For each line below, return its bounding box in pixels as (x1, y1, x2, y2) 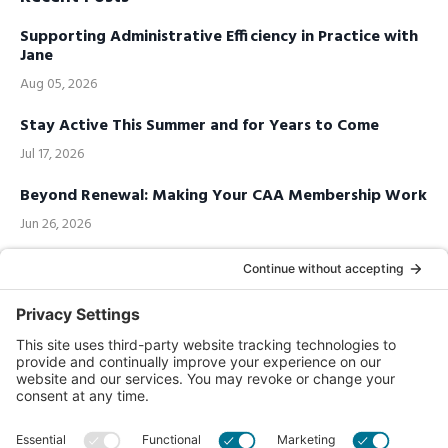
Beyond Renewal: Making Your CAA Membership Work (20, 183, 427, 209)
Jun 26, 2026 (20, 213, 91, 236)
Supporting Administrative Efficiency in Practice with (20, 24, 418, 50)
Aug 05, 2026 (20, 73, 97, 96)
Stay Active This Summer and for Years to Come (20, 113, 379, 139)
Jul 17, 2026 (20, 143, 84, 166)
